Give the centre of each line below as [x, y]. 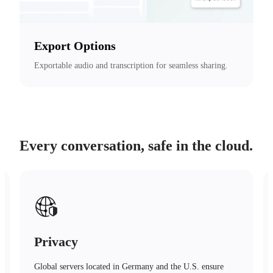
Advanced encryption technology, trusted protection [123, 266]
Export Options [75, 45]
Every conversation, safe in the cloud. [136, 145]
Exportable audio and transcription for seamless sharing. [131, 65]
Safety [52, 241]
